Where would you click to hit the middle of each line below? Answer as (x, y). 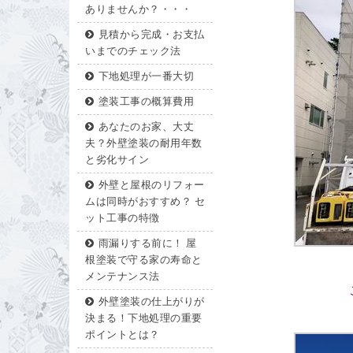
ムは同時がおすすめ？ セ (145, 202)
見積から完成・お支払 (151, 35)
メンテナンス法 (123, 277)
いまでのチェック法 (133, 51)
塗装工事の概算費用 (146, 102)
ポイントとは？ (123, 335)
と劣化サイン (117, 160)
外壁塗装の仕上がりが (151, 302)
